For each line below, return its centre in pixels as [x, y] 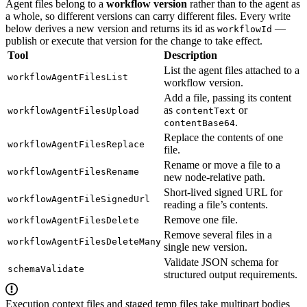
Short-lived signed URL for [223, 192]
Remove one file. [201, 219]
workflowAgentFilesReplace [76, 144]
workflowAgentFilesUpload [73, 110]
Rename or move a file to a [222, 164]
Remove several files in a [218, 234]
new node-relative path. [214, 177]
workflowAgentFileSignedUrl [79, 199]
